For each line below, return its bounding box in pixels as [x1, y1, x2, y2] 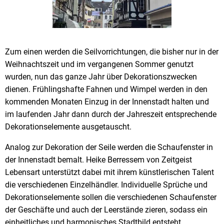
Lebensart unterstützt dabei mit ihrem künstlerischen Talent [5, 167, 214, 177]
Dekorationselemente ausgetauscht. [5, 121, 131, 131]
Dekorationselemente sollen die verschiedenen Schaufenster [5, 192, 216, 202]
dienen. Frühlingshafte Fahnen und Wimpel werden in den [5, 84, 207, 94]
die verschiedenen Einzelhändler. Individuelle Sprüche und [5, 179, 207, 189]
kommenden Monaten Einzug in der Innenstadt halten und [5, 96, 209, 106]
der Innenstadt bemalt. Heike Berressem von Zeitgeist [5, 154, 192, 164]
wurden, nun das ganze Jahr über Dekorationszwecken [5, 71, 197, 81]
